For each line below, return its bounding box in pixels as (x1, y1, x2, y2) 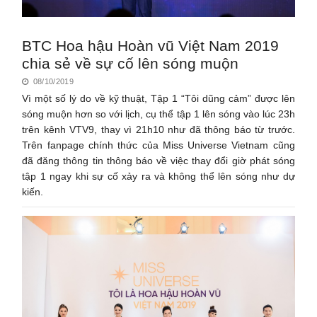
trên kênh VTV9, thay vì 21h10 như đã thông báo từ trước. (22, 123, 295, 135)
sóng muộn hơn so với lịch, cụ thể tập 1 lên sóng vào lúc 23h (22, 108, 295, 120)
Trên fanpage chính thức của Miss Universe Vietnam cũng (22, 139, 295, 151)
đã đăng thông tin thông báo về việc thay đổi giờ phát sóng (22, 154, 295, 166)
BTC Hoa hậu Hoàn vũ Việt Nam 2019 (22, 37, 279, 54)
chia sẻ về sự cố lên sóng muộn (22, 54, 239, 71)
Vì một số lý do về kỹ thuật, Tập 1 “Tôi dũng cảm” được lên (22, 92, 295, 104)
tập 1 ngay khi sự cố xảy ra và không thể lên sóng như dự (22, 170, 295, 182)
